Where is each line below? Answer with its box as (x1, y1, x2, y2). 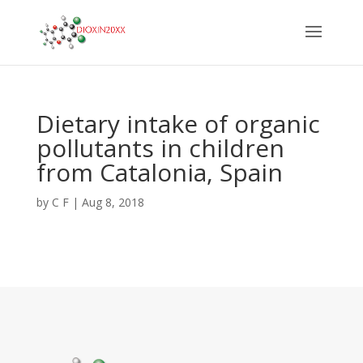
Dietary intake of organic (36, 107, 320, 140)
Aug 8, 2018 (81, 194, 144, 210)
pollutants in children (36, 131, 284, 164)
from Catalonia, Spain (36, 156, 283, 189)
